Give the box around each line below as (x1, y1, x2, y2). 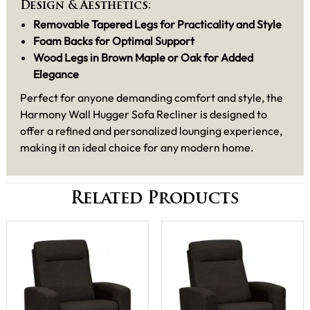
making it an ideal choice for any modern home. (20, 140, 254, 154)
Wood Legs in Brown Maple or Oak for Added (33, 51, 254, 65)
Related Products (71, 191, 239, 208)
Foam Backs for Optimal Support (33, 34, 195, 48)
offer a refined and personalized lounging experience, (20, 123, 282, 138)
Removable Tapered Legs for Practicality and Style (33, 17, 282, 32)
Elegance (33, 67, 80, 82)
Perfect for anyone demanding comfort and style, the (20, 90, 283, 104)
